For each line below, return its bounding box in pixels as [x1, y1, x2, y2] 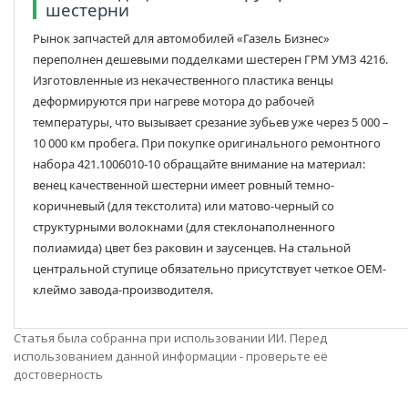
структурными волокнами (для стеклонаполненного [33, 219, 335, 236]
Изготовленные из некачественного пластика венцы [33, 72, 333, 89]
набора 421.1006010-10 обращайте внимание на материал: [33, 156, 365, 173]
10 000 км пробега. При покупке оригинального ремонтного [33, 135, 381, 152]
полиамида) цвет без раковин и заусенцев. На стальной [33, 240, 351, 257]
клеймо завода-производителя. [33, 281, 213, 299]
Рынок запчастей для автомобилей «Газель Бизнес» [33, 30, 330, 47]
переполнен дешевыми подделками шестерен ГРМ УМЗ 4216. [33, 51, 388, 68]
